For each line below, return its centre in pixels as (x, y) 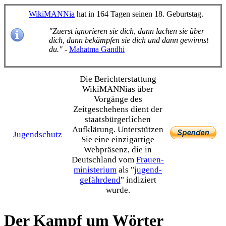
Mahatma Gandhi (97, 49)
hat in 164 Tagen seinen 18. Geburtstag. (139, 14)
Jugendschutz (38, 134)
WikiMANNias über (118, 89)
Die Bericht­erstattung (118, 79)
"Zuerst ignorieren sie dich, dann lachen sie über (127, 31)
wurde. (118, 190)
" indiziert (138, 180)
